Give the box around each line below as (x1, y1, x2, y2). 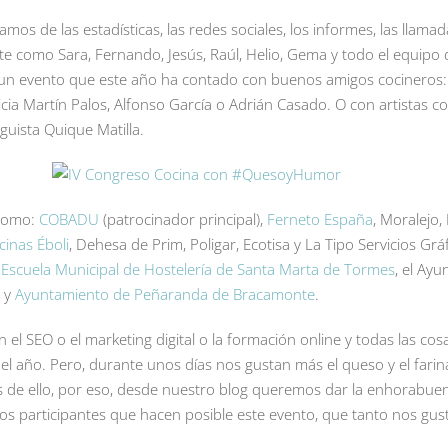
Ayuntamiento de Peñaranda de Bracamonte (15, 283, 315, 304)
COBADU (39, 208, 99, 229)
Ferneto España (267, 208, 373, 229)
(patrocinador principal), (99, 208, 267, 229)
